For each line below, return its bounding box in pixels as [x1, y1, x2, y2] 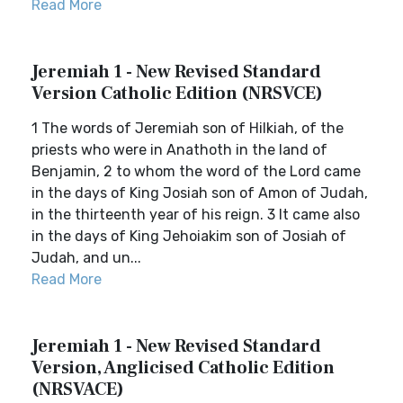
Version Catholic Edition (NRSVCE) [31, 82, 323, 105]
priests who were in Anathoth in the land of [31, 141, 327, 158]
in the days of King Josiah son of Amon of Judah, [31, 184, 368, 201]
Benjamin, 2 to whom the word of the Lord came [31, 163, 361, 180]
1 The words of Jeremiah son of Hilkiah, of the [31, 120, 344, 137]
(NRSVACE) [31, 378, 124, 401]
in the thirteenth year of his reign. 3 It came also [31, 206, 360, 223]
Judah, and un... [31, 249, 141, 266]
